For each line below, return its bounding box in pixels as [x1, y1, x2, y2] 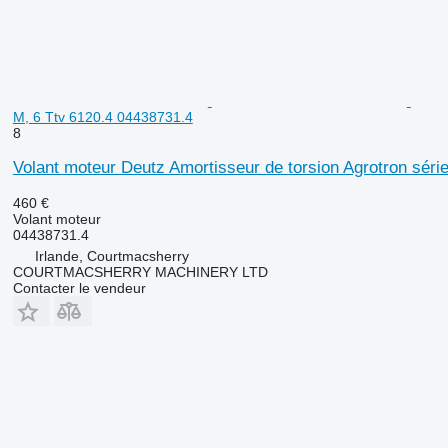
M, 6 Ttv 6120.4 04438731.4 [12, 108, 193, 125]
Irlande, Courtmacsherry [34, 247, 189, 264]
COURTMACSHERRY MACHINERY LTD [12, 263, 268, 280]
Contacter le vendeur [12, 279, 146, 296]
